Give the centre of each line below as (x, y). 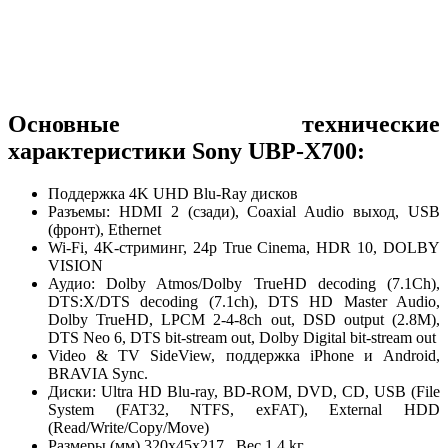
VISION (75, 265)
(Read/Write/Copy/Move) (128, 427)
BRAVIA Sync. (98, 373)
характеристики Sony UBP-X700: (186, 150)
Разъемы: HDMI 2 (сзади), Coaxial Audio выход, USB (244, 211)
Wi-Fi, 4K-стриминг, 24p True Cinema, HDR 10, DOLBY (244, 247)
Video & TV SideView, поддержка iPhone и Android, (244, 355)
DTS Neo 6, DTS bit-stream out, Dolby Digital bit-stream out (242, 337)
